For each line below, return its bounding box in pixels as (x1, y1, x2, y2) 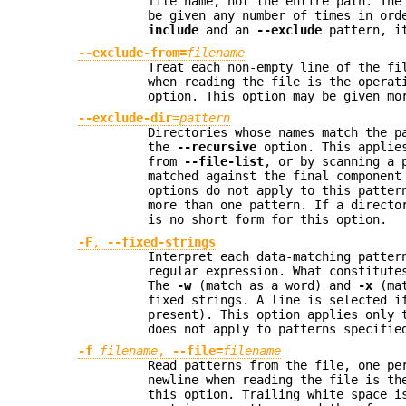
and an (198, 23, 257, 38)
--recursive (177, 140, 257, 155)
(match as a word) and (191, 277, 359, 293)
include (148, 23, 199, 38)
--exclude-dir (78, 111, 173, 126)
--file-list (184, 154, 265, 169)
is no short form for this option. (148, 212, 388, 227)
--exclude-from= (78, 44, 188, 60)
